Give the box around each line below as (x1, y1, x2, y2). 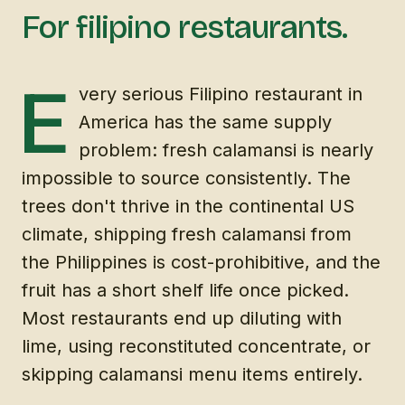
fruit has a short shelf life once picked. (22, 278, 349, 301)
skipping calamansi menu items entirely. (22, 363, 363, 385)
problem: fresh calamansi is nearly (79, 138, 373, 161)
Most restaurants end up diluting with (22, 306, 342, 329)
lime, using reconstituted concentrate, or (22, 334, 371, 357)
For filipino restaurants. (22, 7, 348, 47)
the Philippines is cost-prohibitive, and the (22, 250, 381, 273)
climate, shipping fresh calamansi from (22, 222, 352, 245)
